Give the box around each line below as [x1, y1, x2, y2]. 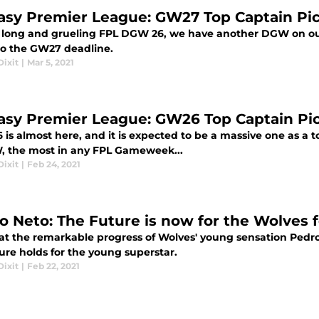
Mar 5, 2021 [27, 57, 74, 68]
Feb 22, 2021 [27, 261, 80, 272]
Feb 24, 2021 [27, 159, 80, 170]
